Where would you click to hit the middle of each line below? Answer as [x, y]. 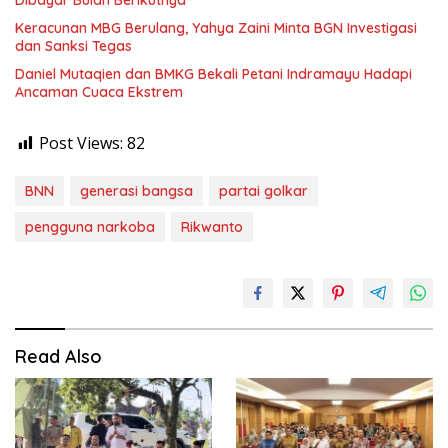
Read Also [58, 356]
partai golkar [263, 191]
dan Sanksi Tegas [73, 46]
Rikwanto [212, 227]
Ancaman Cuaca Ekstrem [99, 92]
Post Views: [81, 143]
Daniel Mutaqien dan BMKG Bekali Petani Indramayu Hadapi [213, 74]
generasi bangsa [136, 191]
